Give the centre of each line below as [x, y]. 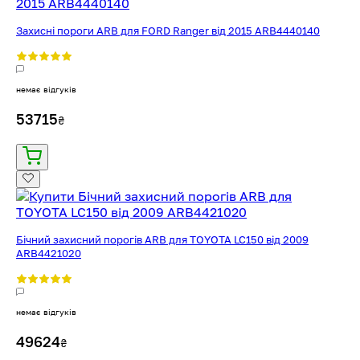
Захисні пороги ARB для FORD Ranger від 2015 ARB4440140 [168, 30]
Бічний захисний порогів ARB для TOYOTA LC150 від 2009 [162, 239]
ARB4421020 [49, 253]
